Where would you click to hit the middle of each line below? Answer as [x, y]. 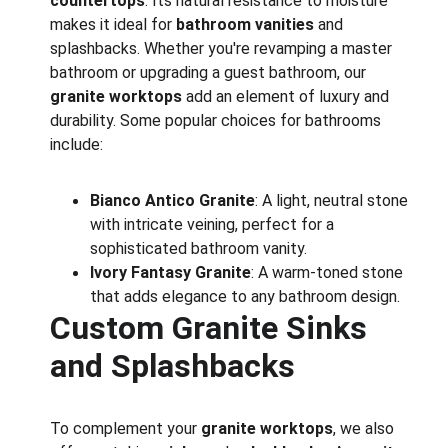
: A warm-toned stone [329, 272]
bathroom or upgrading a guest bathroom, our [210, 72]
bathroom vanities [245, 24]
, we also [366, 428]
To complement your [126, 428]
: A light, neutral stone [334, 200]
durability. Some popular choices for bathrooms [218, 120]
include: [77, 144]
